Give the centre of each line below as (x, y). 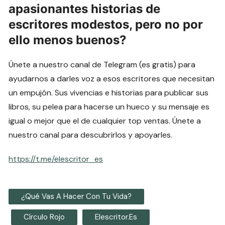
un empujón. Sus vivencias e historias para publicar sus (109, 93)
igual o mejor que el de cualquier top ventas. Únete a (105, 121)
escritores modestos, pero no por (106, 25)
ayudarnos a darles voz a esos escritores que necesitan (112, 79)
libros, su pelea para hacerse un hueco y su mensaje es (109, 107)
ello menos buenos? (68, 40)
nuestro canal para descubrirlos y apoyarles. (91, 135)
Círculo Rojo (44, 217)
